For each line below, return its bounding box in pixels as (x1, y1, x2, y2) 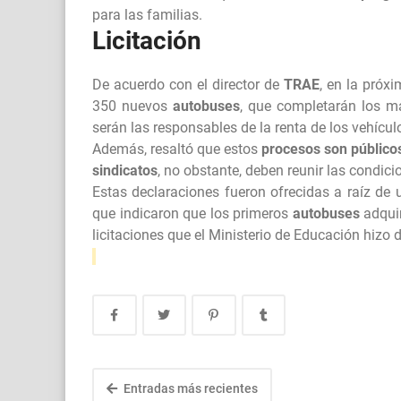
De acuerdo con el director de (92, 76, 284, 94)
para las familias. (92, 6, 202, 24)
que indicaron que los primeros (92, 205, 293, 223)
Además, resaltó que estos (92, 141, 262, 158)
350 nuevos (92, 98, 173, 115)
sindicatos (92, 162, 158, 180)
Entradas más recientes (121, 381, 258, 397)
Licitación (92, 26, 201, 56)
